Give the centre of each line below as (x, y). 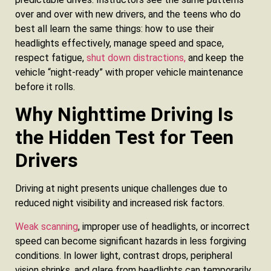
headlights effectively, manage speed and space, (119, 44)
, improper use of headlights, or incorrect (164, 226)
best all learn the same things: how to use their (115, 29)
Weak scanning (47, 226)
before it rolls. (45, 87)
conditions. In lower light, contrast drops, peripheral (124, 255)
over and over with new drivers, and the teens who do (128, 15)
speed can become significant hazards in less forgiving (131, 241)
